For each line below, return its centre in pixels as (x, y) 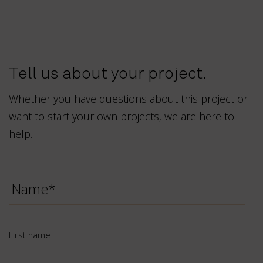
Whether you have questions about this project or (128, 99)
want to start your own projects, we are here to (122, 117)
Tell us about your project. (108, 74)
